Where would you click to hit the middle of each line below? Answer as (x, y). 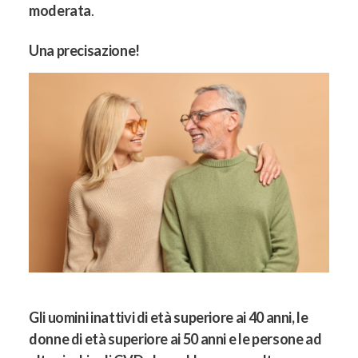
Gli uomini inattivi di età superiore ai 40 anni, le (169, 318)
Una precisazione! (84, 50)
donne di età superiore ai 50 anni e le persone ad (175, 339)
